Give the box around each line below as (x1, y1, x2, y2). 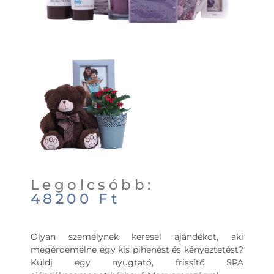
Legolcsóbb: (31, 176, 154, 193)
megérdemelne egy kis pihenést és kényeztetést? (31, 244, 243, 255)
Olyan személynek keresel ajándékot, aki (31, 231, 243, 242)
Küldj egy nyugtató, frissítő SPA (31, 257, 243, 268)
